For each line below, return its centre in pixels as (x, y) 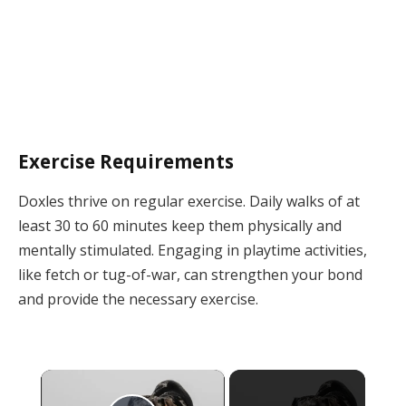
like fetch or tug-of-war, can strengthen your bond (190, 274)
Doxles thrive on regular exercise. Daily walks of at (189, 201)
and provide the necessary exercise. (138, 299)
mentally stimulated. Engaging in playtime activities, (193, 250)
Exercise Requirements (126, 162)
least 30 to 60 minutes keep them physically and (180, 225)
